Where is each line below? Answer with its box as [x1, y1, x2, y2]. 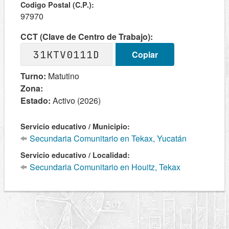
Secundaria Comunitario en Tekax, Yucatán [28, 132, 187, 144]
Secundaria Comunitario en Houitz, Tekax [28, 161, 181, 173]
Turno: [20, 70, 46, 82]
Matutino [46, 70, 79, 82]
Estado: [20, 95, 51, 106]
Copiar [131, 48, 158, 60]
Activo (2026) [51, 95, 101, 106]
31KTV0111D [33, 48, 100, 61]
